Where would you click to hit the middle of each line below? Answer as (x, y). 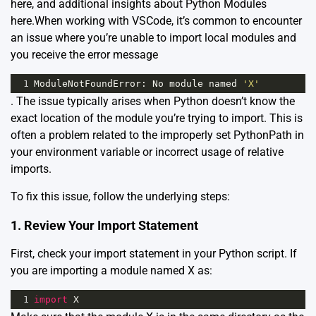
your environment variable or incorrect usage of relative (147, 152)
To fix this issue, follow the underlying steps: (120, 197)
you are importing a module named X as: (111, 271)
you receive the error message (84, 55)
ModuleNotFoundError (87, 84)
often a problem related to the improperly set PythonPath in (157, 135)
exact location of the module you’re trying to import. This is (157, 119)
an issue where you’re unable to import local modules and (153, 38)
